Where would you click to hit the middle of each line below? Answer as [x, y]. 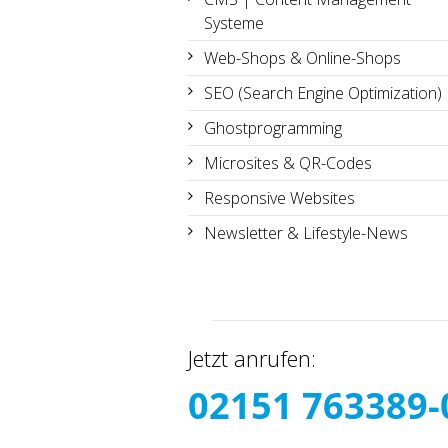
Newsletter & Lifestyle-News [305, 232]
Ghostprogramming [272, 127]
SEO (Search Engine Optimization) [322, 92]
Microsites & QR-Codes [287, 162]
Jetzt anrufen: [251, 357]
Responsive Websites [279, 197]
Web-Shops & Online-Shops [302, 57]
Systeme [233, 22]
